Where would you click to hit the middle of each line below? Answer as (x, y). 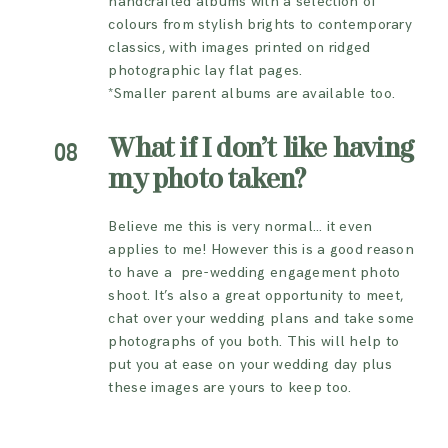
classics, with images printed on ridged (239, 48)
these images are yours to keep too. (230, 388)
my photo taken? (207, 180)
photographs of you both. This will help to (254, 342)
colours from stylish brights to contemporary (260, 25)
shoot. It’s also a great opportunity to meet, (256, 296)
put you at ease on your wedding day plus (250, 365)
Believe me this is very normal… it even (240, 227)
